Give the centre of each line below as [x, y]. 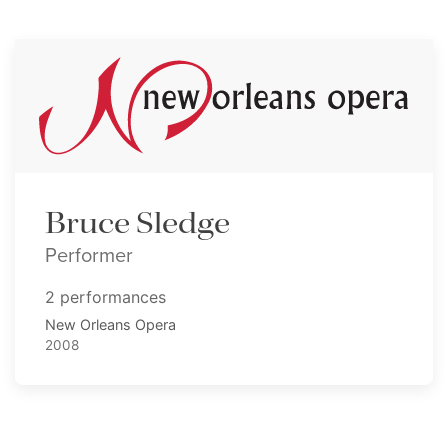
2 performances [105, 296]
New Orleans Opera [110, 324]
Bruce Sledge [137, 223]
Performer [89, 254]
